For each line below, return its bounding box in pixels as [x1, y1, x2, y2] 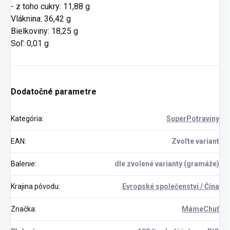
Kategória [11, 114, 42, 123]
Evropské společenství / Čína [122, 182, 219, 191]
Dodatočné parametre [11, 87, 97, 97]
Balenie [11, 160, 35, 168]
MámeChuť [182, 205, 219, 214]
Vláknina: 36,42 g [11, 14, 71, 24]
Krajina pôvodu [11, 182, 59, 191]
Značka [11, 205, 35, 214]
